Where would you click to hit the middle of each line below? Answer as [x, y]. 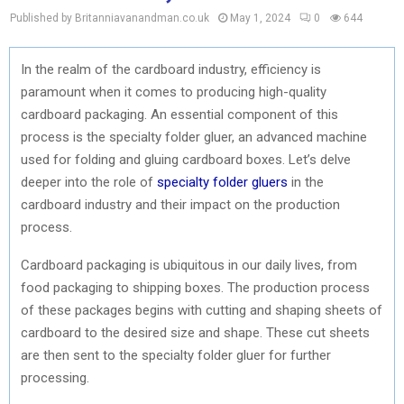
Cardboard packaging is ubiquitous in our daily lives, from [189, 265]
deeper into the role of [89, 182]
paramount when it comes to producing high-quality [174, 92]
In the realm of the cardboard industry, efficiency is [171, 69]
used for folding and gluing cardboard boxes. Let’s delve [186, 159]
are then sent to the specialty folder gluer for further [176, 355]
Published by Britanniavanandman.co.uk [110, 18]
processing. [55, 377]
